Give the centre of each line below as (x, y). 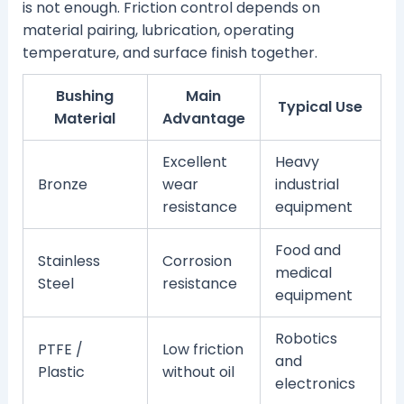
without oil (198, 372)
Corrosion (197, 262)
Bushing (85, 96)
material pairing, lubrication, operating (158, 31)
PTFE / (60, 350)
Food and (308, 251)
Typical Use (321, 107)
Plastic (61, 372)
